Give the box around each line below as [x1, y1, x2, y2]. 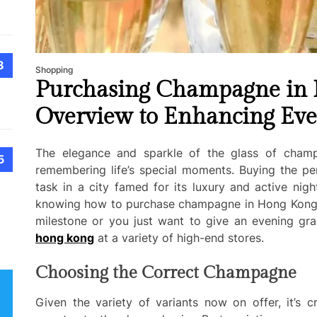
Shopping [35, 64, 73, 75]
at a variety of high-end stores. [94, 230, 264, 245]
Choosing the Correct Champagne [35, 263, 296, 283]
